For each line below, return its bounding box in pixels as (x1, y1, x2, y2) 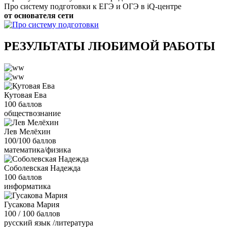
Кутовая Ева (4, 90, 47, 99)
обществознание (4, 108, 61, 118)
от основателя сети (4, 11, 73, 20)
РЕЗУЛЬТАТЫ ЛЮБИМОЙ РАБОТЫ (4, 39, 215, 53)
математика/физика (4, 145, 71, 154)
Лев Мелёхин (4, 127, 51, 136)
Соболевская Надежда (4, 163, 81, 172)
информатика (4, 181, 51, 191)
